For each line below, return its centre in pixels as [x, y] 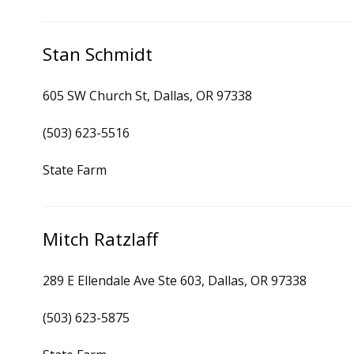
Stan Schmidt [98, 54]
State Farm [75, 170]
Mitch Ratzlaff [100, 239]
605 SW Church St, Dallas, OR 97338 [147, 96]
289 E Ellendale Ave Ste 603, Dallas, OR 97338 [175, 281]
